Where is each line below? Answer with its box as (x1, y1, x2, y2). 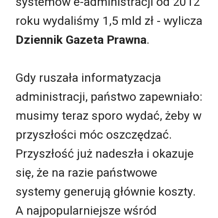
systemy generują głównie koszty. (16, 184, 196, 199)
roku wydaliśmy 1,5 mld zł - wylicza (16, 13, 202, 28)
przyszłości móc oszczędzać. (16, 127, 172, 142)
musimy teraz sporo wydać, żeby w (16, 108, 201, 123)
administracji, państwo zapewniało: (16, 89, 202, 104)
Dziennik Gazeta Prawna (16, 32, 146, 47)
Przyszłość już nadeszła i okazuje (16, 146, 194, 161)
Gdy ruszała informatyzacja (16, 70, 161, 85)
